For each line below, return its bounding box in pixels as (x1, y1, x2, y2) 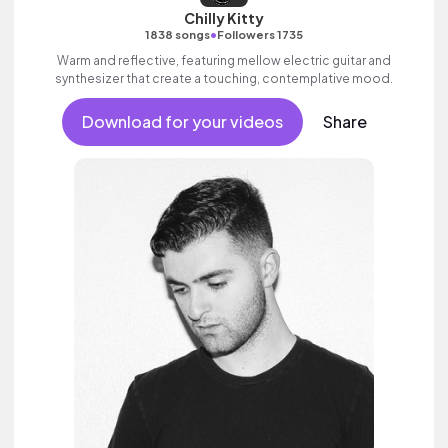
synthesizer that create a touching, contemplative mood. (55, 71, 393, 86)
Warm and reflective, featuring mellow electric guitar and (57, 53, 391, 68)
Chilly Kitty (184, 9, 264, 27)
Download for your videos (81, 111, 283, 132)
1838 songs (145, 28, 210, 41)
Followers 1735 (217, 28, 303, 41)
